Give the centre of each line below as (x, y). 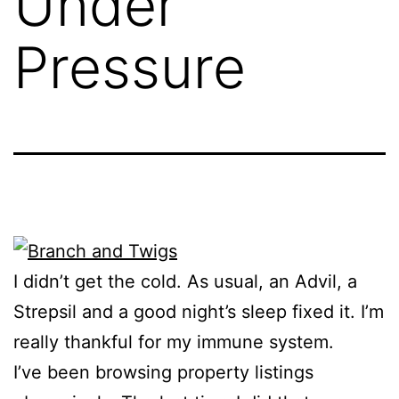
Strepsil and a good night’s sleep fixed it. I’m (199, 312)
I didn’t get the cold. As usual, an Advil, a (185, 282)
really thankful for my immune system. (174, 342)
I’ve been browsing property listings (163, 373)
